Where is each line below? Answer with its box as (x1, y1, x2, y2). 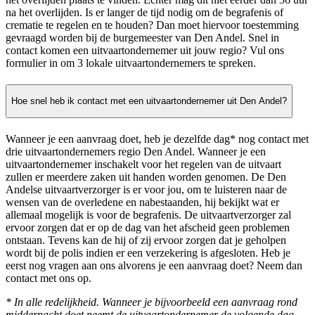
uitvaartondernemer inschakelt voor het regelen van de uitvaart (6, 158, 281, 171)
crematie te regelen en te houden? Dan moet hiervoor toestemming (6, 18, 299, 31)
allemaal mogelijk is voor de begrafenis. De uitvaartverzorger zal (6, 209, 291, 221)
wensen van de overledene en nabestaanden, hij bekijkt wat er (6, 196, 279, 209)
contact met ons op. (6, 272, 91, 285)
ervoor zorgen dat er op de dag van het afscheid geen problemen (6, 221, 290, 234)
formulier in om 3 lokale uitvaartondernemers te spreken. (6, 56, 256, 69)
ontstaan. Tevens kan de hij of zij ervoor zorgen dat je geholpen (6, 234, 286, 247)
